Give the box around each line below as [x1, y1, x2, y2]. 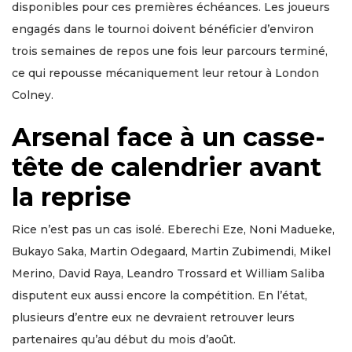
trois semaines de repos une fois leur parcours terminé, [12, 44, 328, 59]
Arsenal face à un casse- [12, 122, 325, 153]
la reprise [12, 181, 131, 213]
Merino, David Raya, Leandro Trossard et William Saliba [12, 266, 324, 281]
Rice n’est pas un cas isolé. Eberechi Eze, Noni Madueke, [12, 222, 335, 237]
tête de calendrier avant [12, 152, 321, 183]
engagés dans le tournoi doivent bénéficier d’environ [12, 22, 313, 37]
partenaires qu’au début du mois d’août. [12, 332, 236, 347]
